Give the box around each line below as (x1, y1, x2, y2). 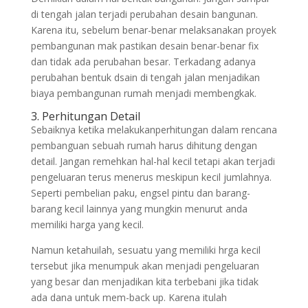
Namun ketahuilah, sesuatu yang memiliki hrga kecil (30, 243, 261, 256)
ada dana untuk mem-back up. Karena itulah (30, 291, 227, 304)
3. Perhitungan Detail (30, 109, 140, 124)
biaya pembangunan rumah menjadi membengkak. (30, 87, 256, 100)
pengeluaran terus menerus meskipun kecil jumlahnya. (30, 170, 272, 184)
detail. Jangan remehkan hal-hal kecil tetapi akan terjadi (30, 155, 275, 168)
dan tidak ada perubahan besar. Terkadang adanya (30, 55, 256, 68)
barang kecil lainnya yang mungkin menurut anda (30, 202, 247, 215)
